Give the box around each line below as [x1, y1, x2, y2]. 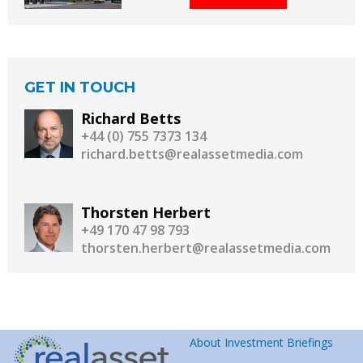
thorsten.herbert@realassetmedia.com [81, 239, 331, 258]
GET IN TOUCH [24, 79, 135, 97]
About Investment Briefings [190, 335, 333, 351]
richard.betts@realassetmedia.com [81, 145, 303, 164]
